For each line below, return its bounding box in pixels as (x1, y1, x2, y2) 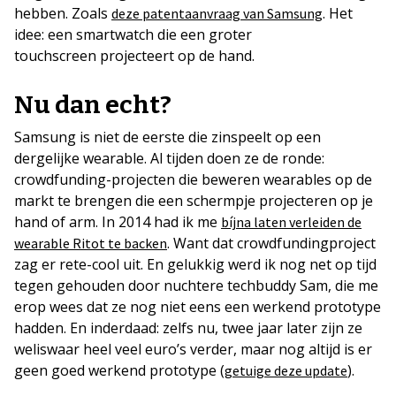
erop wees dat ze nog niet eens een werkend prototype (14, 297, 381, 317)
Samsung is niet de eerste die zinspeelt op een (14, 127, 321, 148)
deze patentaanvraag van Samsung (111, 4, 323, 23)
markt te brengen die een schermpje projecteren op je (14, 191, 373, 211)
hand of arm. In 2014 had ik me (14, 212, 221, 232)
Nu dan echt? (14, 90, 171, 120)
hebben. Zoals (14, 4, 111, 24)
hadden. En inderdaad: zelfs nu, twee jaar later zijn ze (14, 318, 362, 339)
